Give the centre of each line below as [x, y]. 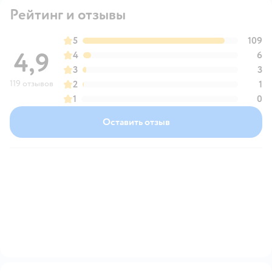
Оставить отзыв [136, 122]
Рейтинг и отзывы [68, 15]
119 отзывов [32, 83]
